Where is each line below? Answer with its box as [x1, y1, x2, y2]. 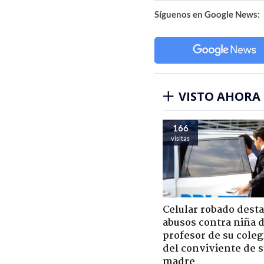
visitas [171, 134, 190, 142]
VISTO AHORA [179, 88, 260, 104]
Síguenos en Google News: [154, 8, 260, 19]
